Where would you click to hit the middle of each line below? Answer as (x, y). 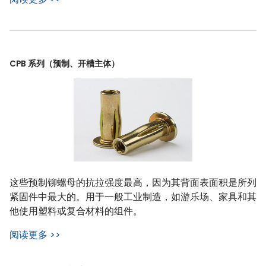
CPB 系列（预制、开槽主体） (64, 64)
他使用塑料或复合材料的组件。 (76, 211)
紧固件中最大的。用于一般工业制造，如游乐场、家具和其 (133, 197)
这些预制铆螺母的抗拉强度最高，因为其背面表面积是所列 (133, 182)
